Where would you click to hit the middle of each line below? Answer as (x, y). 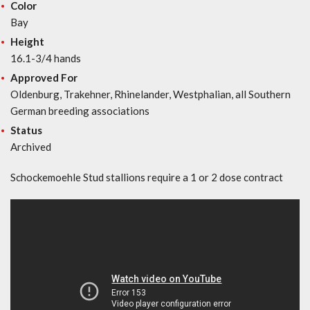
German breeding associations (80, 110)
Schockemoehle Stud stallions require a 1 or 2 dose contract (147, 177)
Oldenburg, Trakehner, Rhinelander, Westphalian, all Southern (151, 94)
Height (27, 41)
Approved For (44, 77)
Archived (31, 146)
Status (26, 130)
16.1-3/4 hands (46, 58)
